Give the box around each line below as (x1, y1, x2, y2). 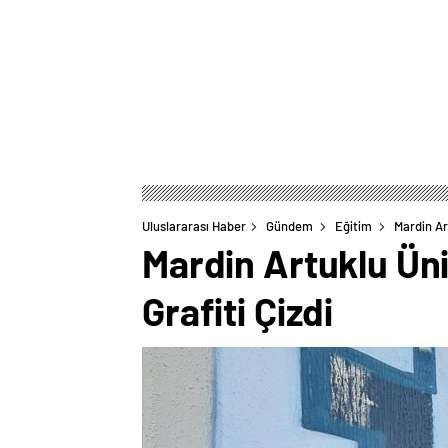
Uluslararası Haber (142, 218, 246, 235)
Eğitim (335, 218, 372, 235)
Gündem (266, 218, 313, 235)
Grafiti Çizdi (142, 288, 334, 335)
